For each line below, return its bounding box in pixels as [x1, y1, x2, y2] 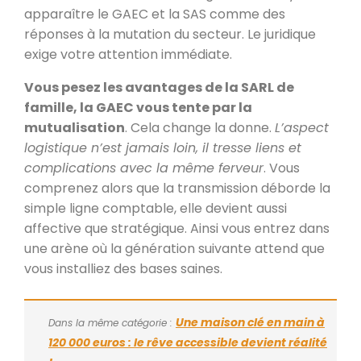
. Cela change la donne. [125, 118, 275, 137]
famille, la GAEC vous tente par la [24, 98, 252, 117]
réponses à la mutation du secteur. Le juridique [24, 24, 316, 44]
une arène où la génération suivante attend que [24, 239, 325, 258]
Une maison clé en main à [176, 313, 325, 330]
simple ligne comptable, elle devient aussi [24, 198, 287, 218]
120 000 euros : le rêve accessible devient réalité [48, 334, 327, 351]
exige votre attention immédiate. [24, 44, 232, 64]
